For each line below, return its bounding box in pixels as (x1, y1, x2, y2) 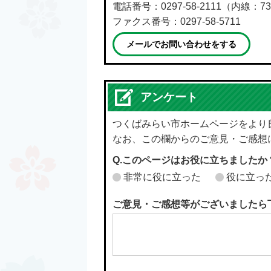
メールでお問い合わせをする (126, 39, 237, 49)
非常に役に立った (123, 172, 201, 182)
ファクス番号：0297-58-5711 (113, 16, 241, 27)
